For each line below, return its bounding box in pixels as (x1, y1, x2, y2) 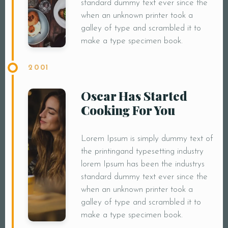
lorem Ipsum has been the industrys (80, 160, 205, 169)
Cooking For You (80, 102, 175, 119)
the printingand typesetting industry (80, 147, 204, 156)
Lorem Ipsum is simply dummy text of (80, 134, 213, 144)
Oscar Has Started (80, 88, 187, 104)
